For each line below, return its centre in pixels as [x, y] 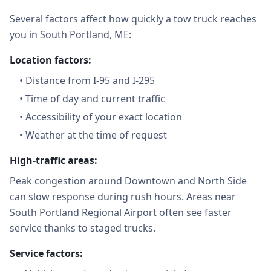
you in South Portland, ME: [70, 34]
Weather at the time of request [96, 135]
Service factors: [46, 253]
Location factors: [51, 60]
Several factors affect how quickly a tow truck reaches [133, 19]
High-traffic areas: [54, 160]
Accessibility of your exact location [104, 117]
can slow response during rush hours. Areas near [123, 197]
